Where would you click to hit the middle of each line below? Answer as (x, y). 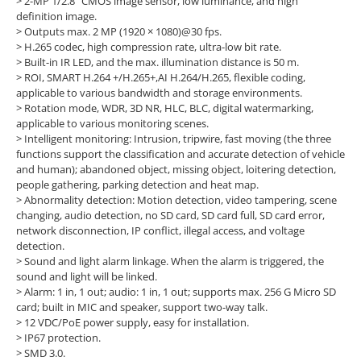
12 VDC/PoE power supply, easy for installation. (136, 322)
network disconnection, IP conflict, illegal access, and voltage (160, 230)
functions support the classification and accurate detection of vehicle (180, 154)
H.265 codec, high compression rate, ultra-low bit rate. (152, 46)
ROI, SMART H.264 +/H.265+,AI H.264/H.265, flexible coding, (164, 77)
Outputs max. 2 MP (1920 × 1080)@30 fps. (122, 31)
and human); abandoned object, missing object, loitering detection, (176, 169)
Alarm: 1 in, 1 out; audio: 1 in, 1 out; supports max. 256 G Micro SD (180, 291)
